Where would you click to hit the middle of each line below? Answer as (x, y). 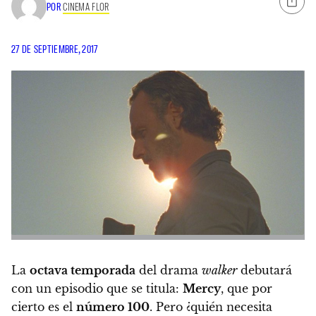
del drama (169, 271)
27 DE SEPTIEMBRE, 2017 (55, 49)
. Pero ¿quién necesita (211, 307)
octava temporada (83, 271)
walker (219, 271)
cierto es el (44, 307)
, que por (247, 289)
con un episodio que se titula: (97, 289)
